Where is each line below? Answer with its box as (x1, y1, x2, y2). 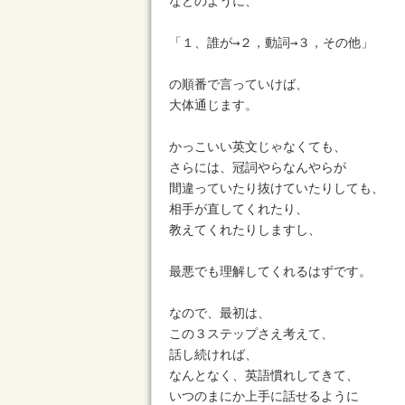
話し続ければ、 (169, 347, 258, 362)
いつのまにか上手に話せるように (169, 389, 359, 403)
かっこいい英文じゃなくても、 (169, 139, 346, 154)
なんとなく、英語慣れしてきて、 (169, 368, 359, 382)
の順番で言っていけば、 (169, 77, 308, 91)
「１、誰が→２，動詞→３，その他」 (169, 35, 373, 50)
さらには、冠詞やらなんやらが (169, 160, 346, 174)
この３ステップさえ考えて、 (169, 326, 334, 341)
